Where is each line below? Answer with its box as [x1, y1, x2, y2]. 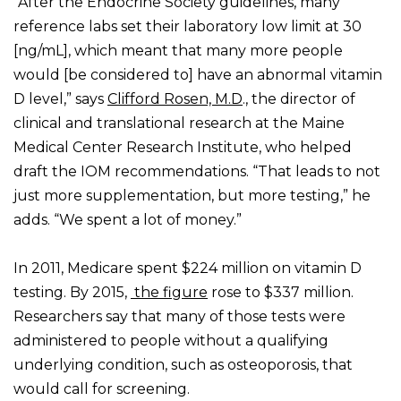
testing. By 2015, [13, 284, 131, 302]
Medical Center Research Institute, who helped [13, 139, 352, 157]
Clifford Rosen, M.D [107, 90, 243, 108]
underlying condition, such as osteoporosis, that [13, 356, 353, 374]
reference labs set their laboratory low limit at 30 [13, 18, 362, 36]
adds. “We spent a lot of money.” [13, 211, 242, 229]
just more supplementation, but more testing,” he [13, 187, 371, 205]
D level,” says [13, 90, 107, 108]
